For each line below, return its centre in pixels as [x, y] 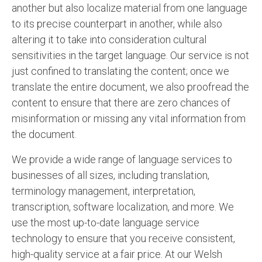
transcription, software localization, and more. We [123, 206]
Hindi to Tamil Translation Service [116, 110]
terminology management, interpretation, [104, 191]
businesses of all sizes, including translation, [111, 175]
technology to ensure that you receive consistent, [123, 238]
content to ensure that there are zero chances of [121, 102]
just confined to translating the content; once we [120, 71]
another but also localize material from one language [130, 8]
